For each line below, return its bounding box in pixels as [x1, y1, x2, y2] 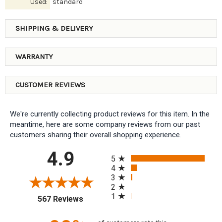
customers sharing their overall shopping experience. [10, 130, 181, 139]
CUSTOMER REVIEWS [15, 80, 85, 89]
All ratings [111, 147, 145, 157]
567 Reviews [38, 194, 83, 204]
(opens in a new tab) [83, 193, 153, 202]
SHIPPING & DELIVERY [15, 24, 93, 33]
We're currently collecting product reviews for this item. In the [10, 110, 210, 118]
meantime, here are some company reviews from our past [10, 120, 200, 129]
